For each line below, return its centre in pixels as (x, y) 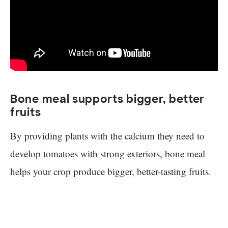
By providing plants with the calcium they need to (107, 135)
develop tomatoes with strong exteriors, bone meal (108, 153)
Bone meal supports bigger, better (108, 99)
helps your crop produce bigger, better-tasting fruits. (111, 171)
